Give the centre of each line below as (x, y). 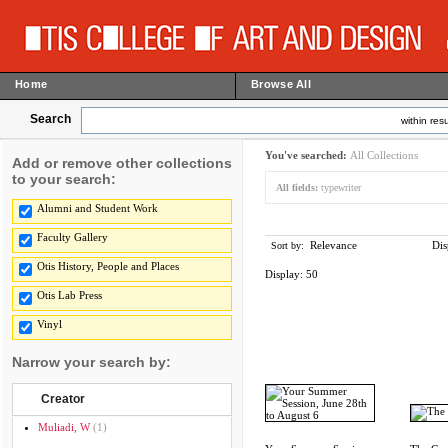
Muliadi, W (64, 427)
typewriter (341, 187)
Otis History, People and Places (108, 266)
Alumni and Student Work (97, 208)
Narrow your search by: (91, 362)
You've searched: (307, 155)
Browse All (281, 84)
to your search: (64, 179)
